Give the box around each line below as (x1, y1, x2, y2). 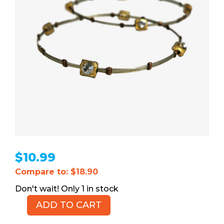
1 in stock (81, 184, 118, 193)
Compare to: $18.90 (15, 167, 98, 176)
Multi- (14, 205, 38, 215)
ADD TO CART (36, 199, 101, 211)
